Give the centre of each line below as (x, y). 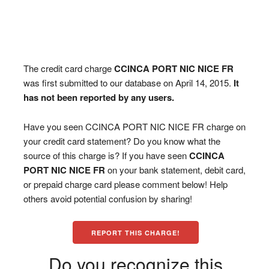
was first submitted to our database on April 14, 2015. (128, 83)
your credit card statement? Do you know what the (122, 141)
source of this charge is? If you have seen (106, 155)
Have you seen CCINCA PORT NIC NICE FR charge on (134, 126)
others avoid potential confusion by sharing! (107, 198)
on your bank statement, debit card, (175, 170)
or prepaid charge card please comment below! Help (125, 184)
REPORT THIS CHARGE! (136, 233)
